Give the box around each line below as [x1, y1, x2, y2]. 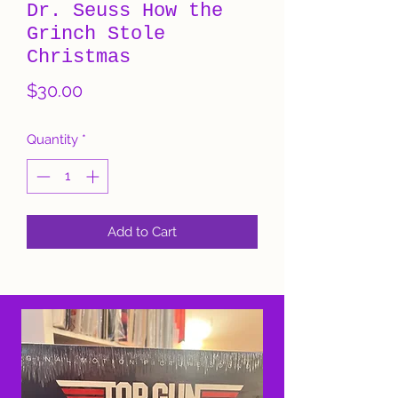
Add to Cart [107, 223, 177, 240]
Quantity [27, 131, 78, 147]
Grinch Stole [27, 23, 165, 45]
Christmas [27, 46, 131, 68]
